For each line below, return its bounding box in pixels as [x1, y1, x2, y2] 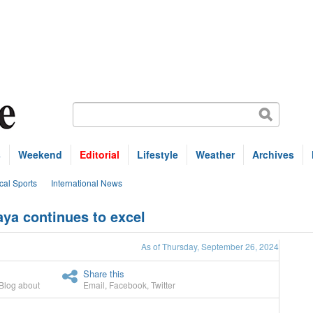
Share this [83, 267, 124, 280]
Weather [196, 147, 235, 161]
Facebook [109, 279, 147, 291]
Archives [252, 147, 294, 161]
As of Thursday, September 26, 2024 [141, 240, 279, 252]
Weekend [18, 147, 62, 161]
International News [51, 177, 122, 189]
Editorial [80, 147, 119, 161]
